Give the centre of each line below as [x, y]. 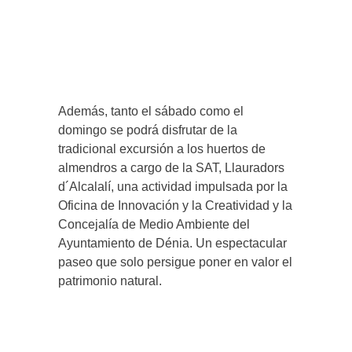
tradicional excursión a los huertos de [162, 149]
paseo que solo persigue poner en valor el [175, 262]
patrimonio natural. [110, 281]
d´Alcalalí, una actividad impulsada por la [173, 187]
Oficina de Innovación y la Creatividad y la [175, 206]
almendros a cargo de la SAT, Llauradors [171, 168]
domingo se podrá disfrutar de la [148, 130]
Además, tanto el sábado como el [151, 112]
